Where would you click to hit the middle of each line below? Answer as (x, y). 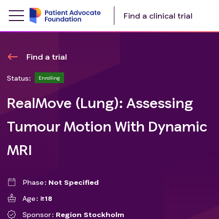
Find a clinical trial (158, 15)
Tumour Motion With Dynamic (107, 126)
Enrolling (49, 78)
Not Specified (74, 182)
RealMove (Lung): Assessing (100, 103)
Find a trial (47, 56)
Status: (19, 78)
